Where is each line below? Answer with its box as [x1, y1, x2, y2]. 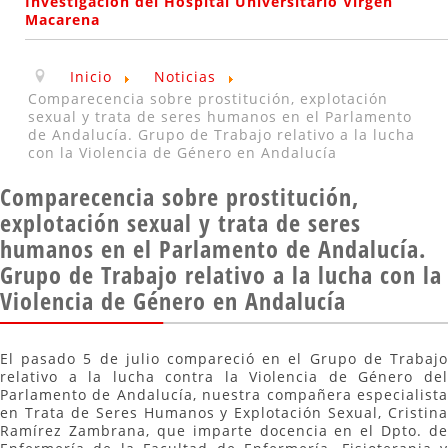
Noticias [154, 67, 216, 87]
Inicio [70, 67, 112, 87]
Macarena [25, 10, 100, 30]
